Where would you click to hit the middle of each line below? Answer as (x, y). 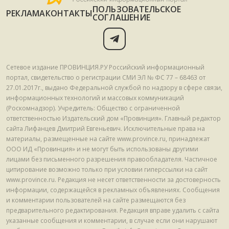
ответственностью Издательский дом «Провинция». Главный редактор (113, 118)
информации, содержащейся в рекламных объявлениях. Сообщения (113, 190)
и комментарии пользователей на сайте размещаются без (96, 200)
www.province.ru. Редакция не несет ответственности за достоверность (113, 180)
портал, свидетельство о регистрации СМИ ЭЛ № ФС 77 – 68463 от (106, 77)
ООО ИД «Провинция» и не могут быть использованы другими (102, 149)
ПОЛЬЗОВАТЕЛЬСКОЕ (137, 9)
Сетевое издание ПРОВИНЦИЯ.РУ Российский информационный (105, 67)
